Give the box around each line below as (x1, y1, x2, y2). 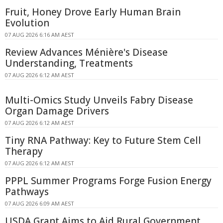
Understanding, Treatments (5, 57, 133, 70)
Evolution (5, 16, 49, 29)
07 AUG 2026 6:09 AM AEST (5, 200, 74, 207)
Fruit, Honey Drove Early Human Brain (5, 5, 181, 18)
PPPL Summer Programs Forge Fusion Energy (5, 174, 212, 187)
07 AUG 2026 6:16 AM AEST (5, 31, 74, 38)
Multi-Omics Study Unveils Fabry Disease (5, 94, 193, 107)
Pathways (5, 185, 49, 198)
